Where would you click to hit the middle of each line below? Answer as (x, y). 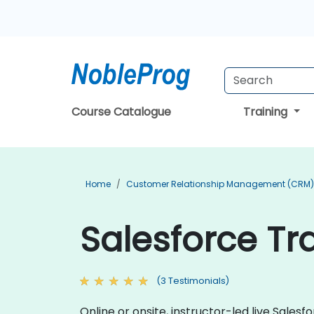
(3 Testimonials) (193, 281)
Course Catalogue (121, 112)
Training (267, 112)
